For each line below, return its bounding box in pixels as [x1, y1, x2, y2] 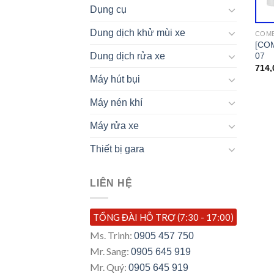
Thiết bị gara [90, 144, 144, 155]
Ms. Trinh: [90, 229, 134, 241]
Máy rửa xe [90, 120, 139, 131]
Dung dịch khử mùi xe [90, 28, 185, 39]
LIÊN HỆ [90, 178, 133, 189]
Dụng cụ [90, 4, 127, 15]
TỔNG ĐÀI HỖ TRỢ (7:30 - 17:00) [93, 212, 234, 223]
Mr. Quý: [90, 261, 128, 273]
